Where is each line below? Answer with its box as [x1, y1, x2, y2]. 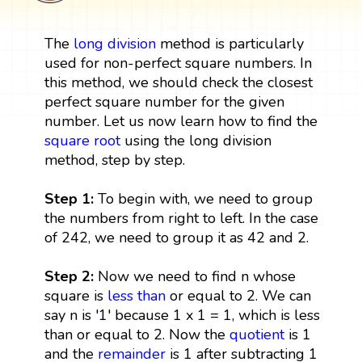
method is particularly [155, 33, 304, 53]
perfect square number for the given [44, 91, 284, 112]
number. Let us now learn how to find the [44, 111, 318, 131]
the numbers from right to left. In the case [44, 208, 318, 228]
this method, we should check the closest [44, 72, 313, 92]
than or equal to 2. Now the [44, 324, 229, 344]
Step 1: [44, 188, 94, 208]
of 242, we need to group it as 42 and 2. [44, 227, 309, 247]
